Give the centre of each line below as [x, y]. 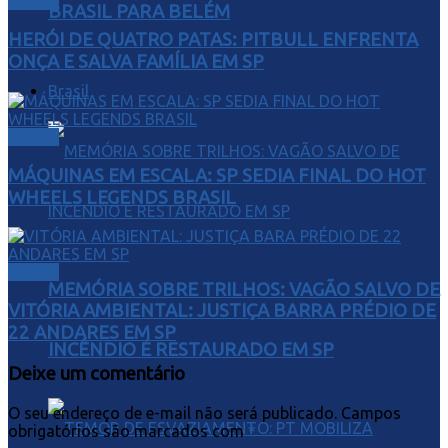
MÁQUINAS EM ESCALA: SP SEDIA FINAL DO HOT [217, 175]
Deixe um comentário [96, 373]
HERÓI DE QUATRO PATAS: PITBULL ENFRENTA [213, 40]
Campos [371, 412]
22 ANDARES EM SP [92, 333]
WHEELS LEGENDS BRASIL [122, 197]
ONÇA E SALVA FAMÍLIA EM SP [136, 62]
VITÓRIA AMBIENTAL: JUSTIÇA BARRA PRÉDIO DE [222, 311]
